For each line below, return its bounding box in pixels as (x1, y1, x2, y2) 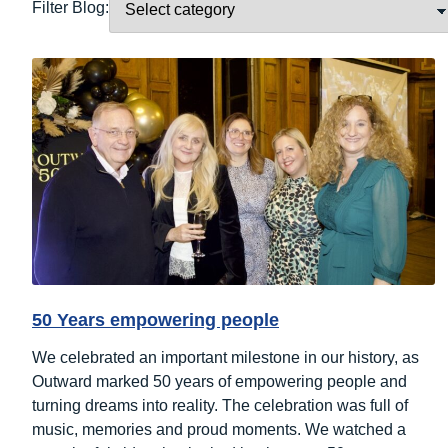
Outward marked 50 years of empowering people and (32, 372, 407, 390)
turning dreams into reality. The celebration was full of (32, 396, 408, 414)
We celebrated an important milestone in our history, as (32, 348, 419, 366)
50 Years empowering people (32, 309, 279, 330)
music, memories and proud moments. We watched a (32, 420, 406, 438)
